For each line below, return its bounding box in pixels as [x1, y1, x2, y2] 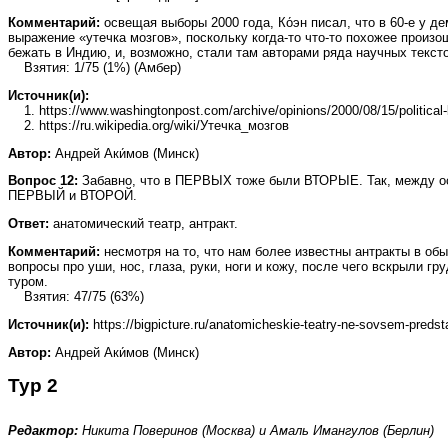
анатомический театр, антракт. [49, 216, 238, 232]
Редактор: [8, 423, 78, 439]
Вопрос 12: [8, 173, 78, 189]
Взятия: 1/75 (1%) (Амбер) [8, 59, 181, 75]
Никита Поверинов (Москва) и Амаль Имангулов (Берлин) [78, 423, 434, 439]
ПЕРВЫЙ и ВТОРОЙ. [8, 188, 137, 204]
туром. [8, 273, 48, 289]
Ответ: [8, 216, 49, 232]
